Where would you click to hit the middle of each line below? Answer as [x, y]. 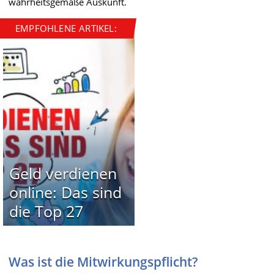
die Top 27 [46, 211]
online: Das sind [65, 192]
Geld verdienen [63, 173]
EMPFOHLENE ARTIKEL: [66, 28]
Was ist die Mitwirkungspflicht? [103, 261]
